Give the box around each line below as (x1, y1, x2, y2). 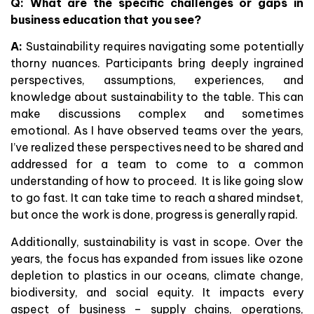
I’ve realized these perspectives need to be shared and (11, 140, 303, 155)
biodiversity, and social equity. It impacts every (11, 285, 303, 299)
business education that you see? (11, 13, 201, 27)
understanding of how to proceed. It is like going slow (11, 174, 303, 189)
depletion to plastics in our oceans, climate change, (11, 268, 303, 282)
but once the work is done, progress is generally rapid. (11, 207, 298, 222)
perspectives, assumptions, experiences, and (11, 73, 303, 88)
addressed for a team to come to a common (11, 157, 303, 172)
